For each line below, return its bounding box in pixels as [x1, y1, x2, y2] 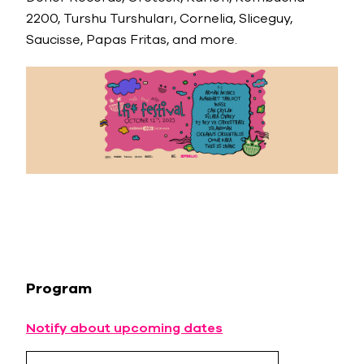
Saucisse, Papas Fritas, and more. [26, 31, 237, 49]
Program [26, 279, 92, 298]
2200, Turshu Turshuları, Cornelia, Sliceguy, [26, 10, 292, 28]
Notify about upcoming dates [26, 319, 223, 337]
